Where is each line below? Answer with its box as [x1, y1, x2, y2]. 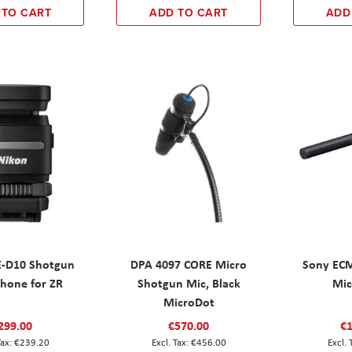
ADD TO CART [149, 4, 228, 20]
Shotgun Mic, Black [137, 273, 240, 291]
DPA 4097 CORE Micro [130, 255, 247, 273]
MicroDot [163, 292, 214, 310]
